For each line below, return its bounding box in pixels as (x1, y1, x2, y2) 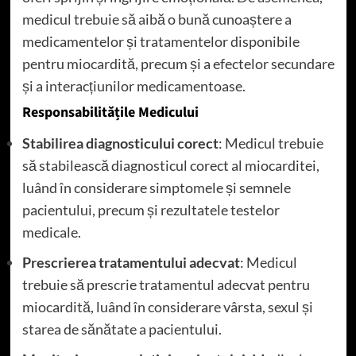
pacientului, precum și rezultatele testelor (21, 200, 280, 219)
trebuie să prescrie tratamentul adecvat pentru (21, 275, 310, 293)
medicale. (21, 222, 81, 241)
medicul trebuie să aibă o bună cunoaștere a (21, 10, 292, 28)
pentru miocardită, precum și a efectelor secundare (21, 54, 335, 72)
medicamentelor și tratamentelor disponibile (21, 32, 300, 50)
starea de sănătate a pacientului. (21, 319, 222, 338)
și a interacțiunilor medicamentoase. (21, 76, 246, 95)
